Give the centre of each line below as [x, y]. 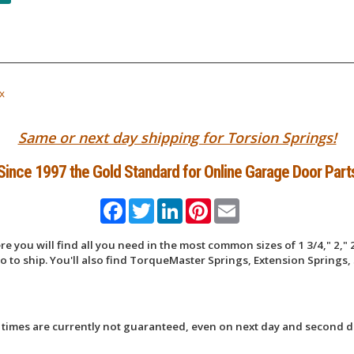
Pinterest [233, 205]
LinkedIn [203, 205]
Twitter [171, 205]
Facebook [149, 205]
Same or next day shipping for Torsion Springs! [177, 138]
